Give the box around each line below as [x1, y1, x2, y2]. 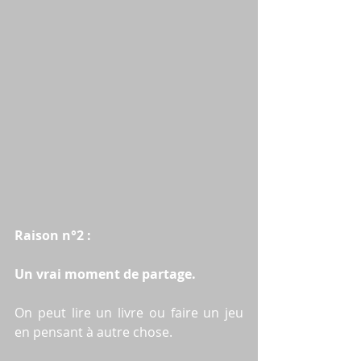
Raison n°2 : [15, 226, 94, 245]
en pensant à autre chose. [15, 323, 172, 342]
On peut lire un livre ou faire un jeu [15, 304, 243, 322]
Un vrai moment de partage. [15, 265, 196, 284]
